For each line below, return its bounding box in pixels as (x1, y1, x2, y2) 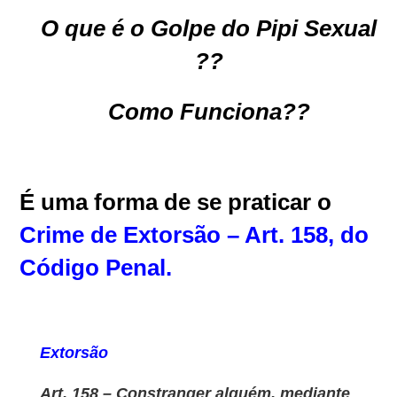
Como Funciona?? (107, 97, 310, 125)
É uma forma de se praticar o (19, 188, 332, 215)
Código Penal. (19, 253, 173, 281)
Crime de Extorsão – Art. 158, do (19, 221, 370, 248)
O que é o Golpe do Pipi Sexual (41, 14, 377, 42)
